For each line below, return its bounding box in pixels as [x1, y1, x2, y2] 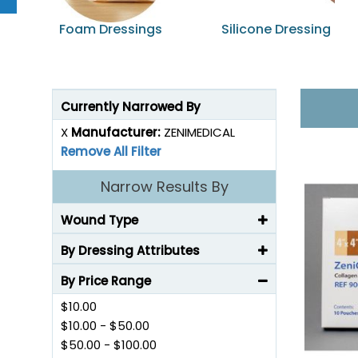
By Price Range [61, 272, 151, 289]
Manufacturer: [71, 124, 164, 141]
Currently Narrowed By [61, 98, 201, 115]
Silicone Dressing [221, 20, 331, 38]
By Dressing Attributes [61, 242, 200, 259]
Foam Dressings [59, 20, 162, 38]
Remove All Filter [61, 143, 161, 160]
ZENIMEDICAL [164, 124, 235, 141]
